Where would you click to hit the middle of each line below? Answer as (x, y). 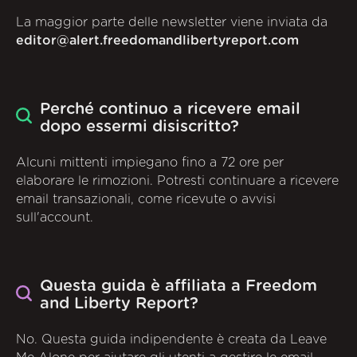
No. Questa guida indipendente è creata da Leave (171, 340)
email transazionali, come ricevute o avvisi (146, 200)
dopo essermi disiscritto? (139, 126)
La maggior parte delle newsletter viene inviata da (172, 22)
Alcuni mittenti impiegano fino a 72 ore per (150, 163)
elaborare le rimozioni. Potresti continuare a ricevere (177, 181)
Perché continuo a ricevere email (170, 109)
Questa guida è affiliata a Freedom (178, 286)
